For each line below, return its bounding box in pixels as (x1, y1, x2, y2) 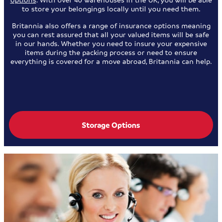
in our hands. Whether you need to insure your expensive (15, 39, 207, 48)
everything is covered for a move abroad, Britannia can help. (10, 56, 212, 66)
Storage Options (82, 120, 140, 130)
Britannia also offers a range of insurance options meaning (11, 21, 211, 30)
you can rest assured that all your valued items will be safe (13, 30, 209, 39)
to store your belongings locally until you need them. (21, 4, 201, 13)
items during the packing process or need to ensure (25, 48, 197, 57)
